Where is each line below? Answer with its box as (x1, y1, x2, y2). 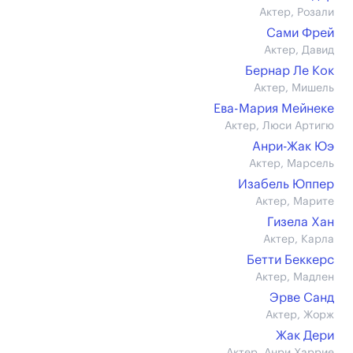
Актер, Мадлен (255, 272, 334, 283)
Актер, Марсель (249, 158, 334, 169)
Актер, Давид (264, 45, 334, 56)
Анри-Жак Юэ (252, 140, 334, 153)
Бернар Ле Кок (245, 65, 334, 77)
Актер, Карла (263, 234, 334, 245)
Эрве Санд (269, 292, 334, 304)
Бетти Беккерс (247, 254, 334, 266)
